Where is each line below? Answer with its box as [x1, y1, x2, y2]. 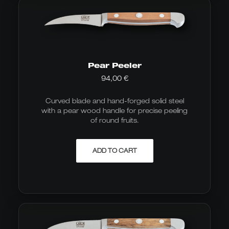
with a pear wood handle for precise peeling [41, 106, 188, 114]
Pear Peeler [87, 61, 142, 70]
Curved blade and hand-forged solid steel [45, 97, 184, 105]
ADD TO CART [92, 147, 137, 154]
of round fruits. [90, 116, 139, 124]
